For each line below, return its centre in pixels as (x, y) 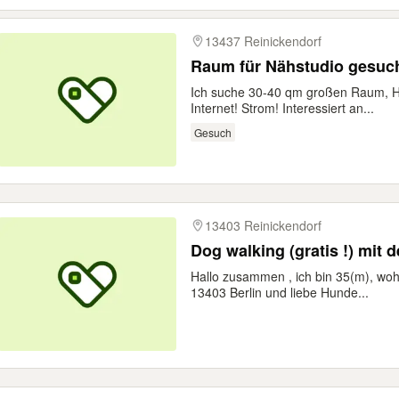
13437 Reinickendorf (263, 41)
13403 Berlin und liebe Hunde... (280, 292)
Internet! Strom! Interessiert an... (282, 108)
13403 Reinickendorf (263, 225)
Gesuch (212, 132)
